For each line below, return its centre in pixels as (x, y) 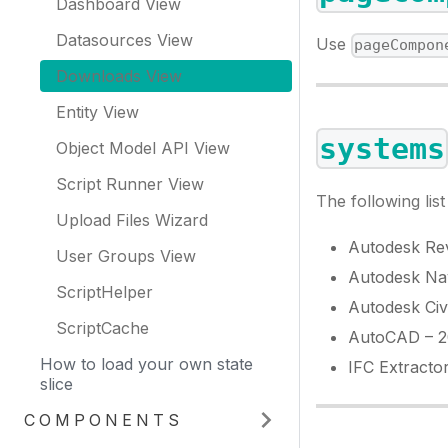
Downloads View (119, 76)
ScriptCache (102, 328)
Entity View (97, 112)
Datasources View (124, 40)
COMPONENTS (103, 420)
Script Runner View (130, 184)
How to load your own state (146, 364)
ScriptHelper (104, 292)
